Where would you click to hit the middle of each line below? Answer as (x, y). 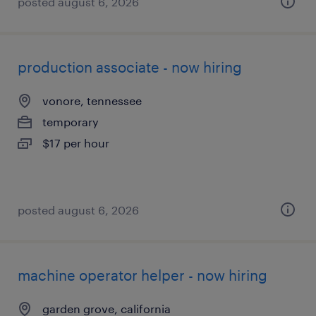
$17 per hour (76, 143)
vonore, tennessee (92, 101)
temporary (71, 122)
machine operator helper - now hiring (142, 275)
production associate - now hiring (130, 67)
